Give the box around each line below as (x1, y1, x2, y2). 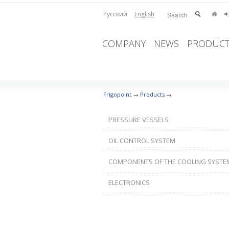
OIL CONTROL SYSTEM (108, 136, 175, 145)
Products (140, 90, 165, 98)
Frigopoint (103, 90, 131, 98)
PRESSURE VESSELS (108, 115, 169, 124)
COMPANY (102, 37, 146, 50)
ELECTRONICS (108, 178, 150, 187)
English (134, 10, 154, 19)
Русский (103, 10, 127, 19)
